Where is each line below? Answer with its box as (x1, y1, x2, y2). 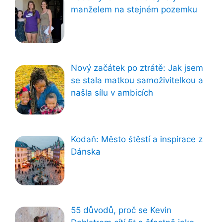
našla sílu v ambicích (70, 88, 153, 98)
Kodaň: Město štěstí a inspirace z (70, 134, 203, 144)
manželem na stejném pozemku (70, 4, 197, 15)
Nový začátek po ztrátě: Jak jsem (70, 63, 203, 73)
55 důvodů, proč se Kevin (70, 205, 171, 216)
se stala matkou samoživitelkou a (70, 75, 203, 86)
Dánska (70, 146, 101, 157)
